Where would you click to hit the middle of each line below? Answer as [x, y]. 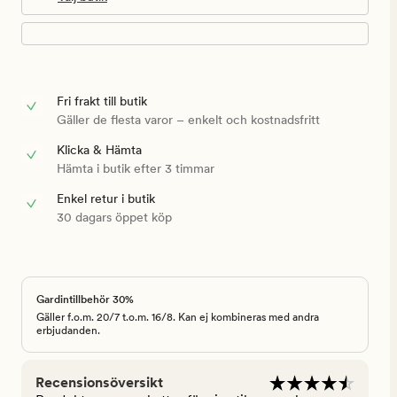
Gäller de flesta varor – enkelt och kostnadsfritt [188, 120]
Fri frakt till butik [102, 101]
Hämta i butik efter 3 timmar [136, 169]
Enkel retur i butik [106, 199]
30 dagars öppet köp [114, 218]
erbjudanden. [68, 331]
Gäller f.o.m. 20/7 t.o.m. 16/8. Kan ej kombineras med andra [178, 318]
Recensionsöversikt [99, 383]
